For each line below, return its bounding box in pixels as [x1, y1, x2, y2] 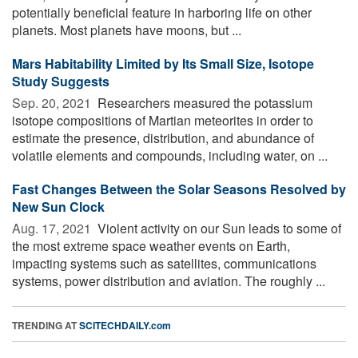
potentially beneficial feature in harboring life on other [12, 2, 312, 22]
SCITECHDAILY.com [79, 317, 171, 332]
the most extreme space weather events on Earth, [12, 236, 290, 255]
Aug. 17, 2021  [12, 218, 94, 237]
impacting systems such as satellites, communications [12, 253, 316, 272]
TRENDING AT [12, 317, 79, 332]
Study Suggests [12, 71, 109, 90]
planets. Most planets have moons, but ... [12, 20, 241, 39]
